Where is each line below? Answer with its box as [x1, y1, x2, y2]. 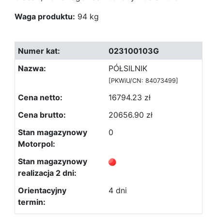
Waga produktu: [15, 12, 75, 21]
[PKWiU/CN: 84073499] [108, 77, 178, 84]
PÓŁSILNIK [108, 63, 147, 73]
